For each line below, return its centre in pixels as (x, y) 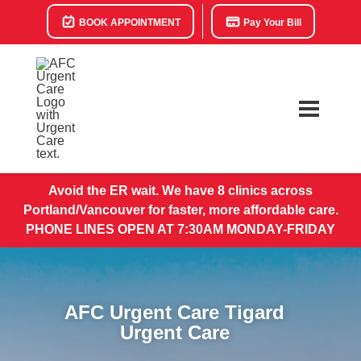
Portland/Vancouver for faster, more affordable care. (180, 210)
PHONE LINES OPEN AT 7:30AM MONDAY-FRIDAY (180, 229)
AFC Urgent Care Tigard (174, 312)
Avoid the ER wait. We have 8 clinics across (180, 191)
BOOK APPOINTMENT (128, 23)
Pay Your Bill (271, 23)
